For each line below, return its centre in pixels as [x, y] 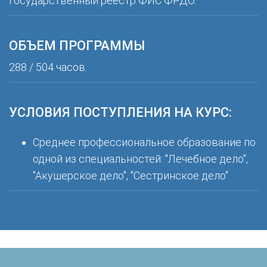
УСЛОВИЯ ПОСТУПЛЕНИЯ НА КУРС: [120, 112]
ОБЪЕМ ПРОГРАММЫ [77, 45]
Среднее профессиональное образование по [144, 142]
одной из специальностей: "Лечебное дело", [140, 159]
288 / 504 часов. [48, 67]
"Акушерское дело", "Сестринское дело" [131, 175]
